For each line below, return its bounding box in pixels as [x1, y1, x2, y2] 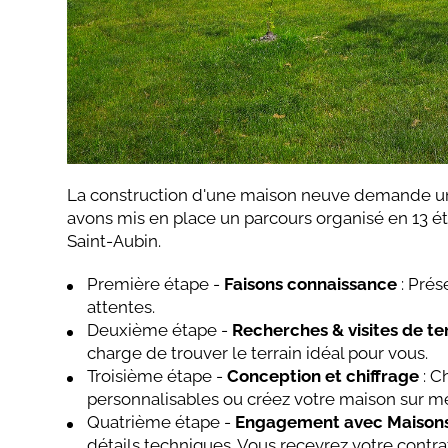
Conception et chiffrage [227, 366, 420, 387]
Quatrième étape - [87, 412, 236, 433]
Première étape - [87, 274, 225, 295]
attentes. [87, 297, 156, 318]
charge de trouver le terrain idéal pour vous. [87, 343, 429, 364]
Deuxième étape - [87, 320, 229, 341]
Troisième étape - [87, 366, 228, 387]
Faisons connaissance [224, 274, 398, 295]
